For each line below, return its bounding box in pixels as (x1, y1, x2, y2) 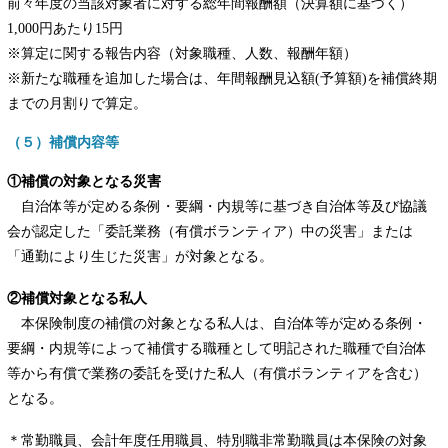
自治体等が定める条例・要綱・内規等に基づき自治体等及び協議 (7, 198, 428, 215)
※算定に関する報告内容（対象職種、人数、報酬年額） (7, 44, 358, 61)
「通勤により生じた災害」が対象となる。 (7, 248, 274, 265)
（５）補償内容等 (7, 133, 120, 150)
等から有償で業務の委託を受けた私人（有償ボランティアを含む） (7, 365, 428, 382)
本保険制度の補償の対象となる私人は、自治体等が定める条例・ (7, 315, 428, 332)
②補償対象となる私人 (7, 290, 148, 307)
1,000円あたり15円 (7, 19, 124, 36)
